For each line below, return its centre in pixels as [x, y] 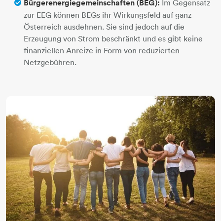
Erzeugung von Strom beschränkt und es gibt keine [113, 38]
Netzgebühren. [50, 62]
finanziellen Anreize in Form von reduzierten [102, 50]
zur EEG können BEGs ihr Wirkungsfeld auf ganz [108, 15]
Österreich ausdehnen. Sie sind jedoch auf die [104, 26]
